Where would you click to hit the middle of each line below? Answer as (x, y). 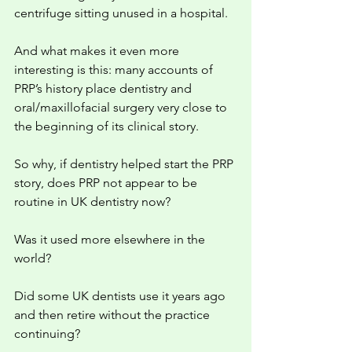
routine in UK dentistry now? (92, 202)
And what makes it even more (98, 51)
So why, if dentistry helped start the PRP (125, 164)
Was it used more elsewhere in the (111, 239)
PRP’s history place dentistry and (104, 88)
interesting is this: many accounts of (115, 70)
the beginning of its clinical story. (106, 126)
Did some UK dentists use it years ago (121, 296)
